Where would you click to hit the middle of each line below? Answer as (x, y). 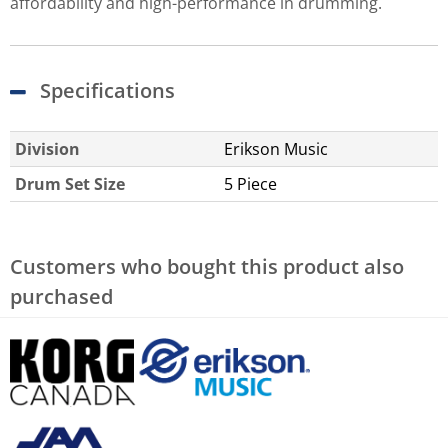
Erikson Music (276, 149)
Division (47, 149)
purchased (61, 297)
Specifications (107, 91)
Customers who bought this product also (207, 267)
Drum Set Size (70, 184)
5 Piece (250, 184)
